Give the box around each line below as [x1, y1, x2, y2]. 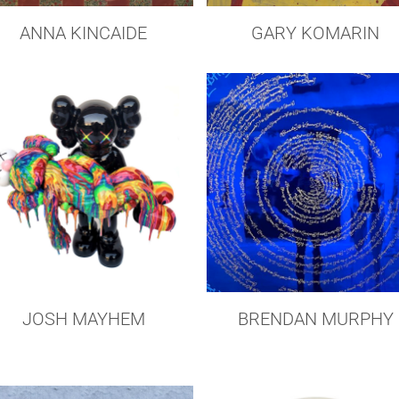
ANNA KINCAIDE [20, 22, 148, 45]
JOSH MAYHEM [21, 307, 145, 330]
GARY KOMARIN [251, 21, 380, 44]
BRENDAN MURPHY [237, 307, 394, 330]
